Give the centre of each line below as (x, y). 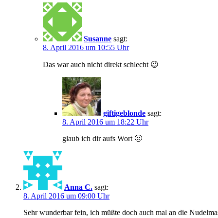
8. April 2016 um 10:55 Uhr (86, 47)
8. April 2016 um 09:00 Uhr (66, 196)
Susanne (98, 38)
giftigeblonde (124, 113)
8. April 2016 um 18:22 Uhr (105, 122)
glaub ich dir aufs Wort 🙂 (102, 138)
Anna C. (78, 187)
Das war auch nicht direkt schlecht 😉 (101, 64)
